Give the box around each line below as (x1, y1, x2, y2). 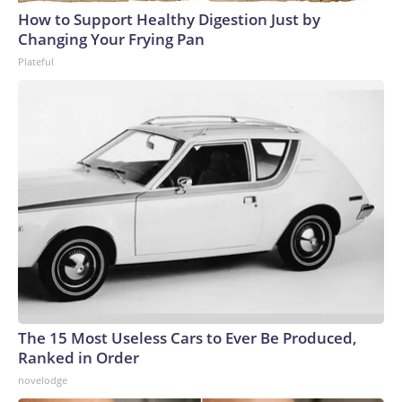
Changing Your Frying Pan (18, 29, 205, 50)
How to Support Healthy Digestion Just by (18, 9, 320, 31)
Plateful (18, 55, 54, 69)
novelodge (18, 373, 67, 388)
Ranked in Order (18, 347, 139, 369)
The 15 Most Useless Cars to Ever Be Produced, (18, 328, 357, 349)
